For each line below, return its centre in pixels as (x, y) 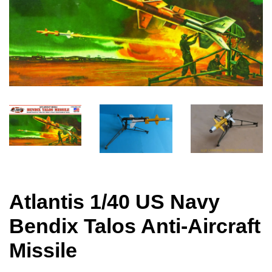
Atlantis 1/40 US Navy (114, 202)
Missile (43, 250)
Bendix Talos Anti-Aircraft (135, 226)
